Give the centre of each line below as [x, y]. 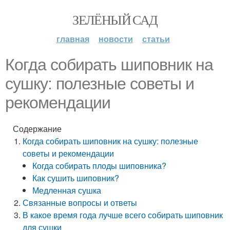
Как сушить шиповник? [76, 178]
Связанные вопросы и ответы [80, 203]
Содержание [37, 129]
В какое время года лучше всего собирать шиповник [123, 215]
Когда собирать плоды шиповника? [100, 166]
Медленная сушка [67, 190]
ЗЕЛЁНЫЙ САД [115, 20]
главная [73, 39]
